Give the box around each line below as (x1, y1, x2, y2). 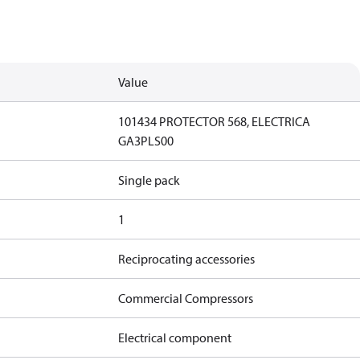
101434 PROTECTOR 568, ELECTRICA (118, 113, 311, 129)
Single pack (118, 172, 181, 188)
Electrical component (118, 329, 232, 346)
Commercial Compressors (118, 290, 254, 306)
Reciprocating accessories (118, 251, 256, 267)
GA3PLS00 (118, 133, 174, 149)
